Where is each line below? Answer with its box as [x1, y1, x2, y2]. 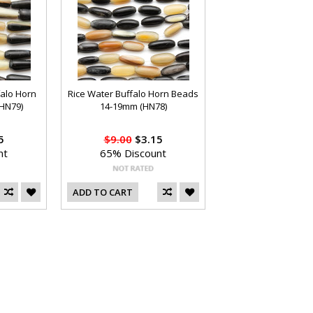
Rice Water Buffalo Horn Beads [68, 87, 198, 100]
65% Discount [100, 146, 166, 160]
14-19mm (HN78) [99, 100, 167, 112]
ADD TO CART [73, 186, 133, 198]
